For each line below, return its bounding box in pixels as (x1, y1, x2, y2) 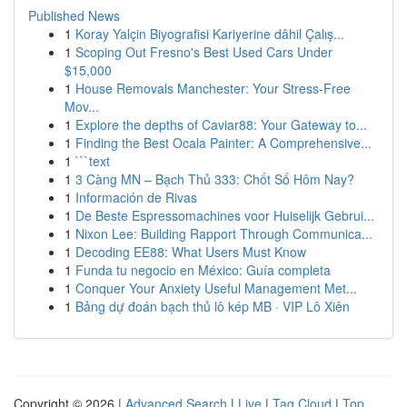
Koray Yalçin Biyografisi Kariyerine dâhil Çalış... (75, 25, 344, 43)
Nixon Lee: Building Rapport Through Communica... (75, 224, 372, 243)
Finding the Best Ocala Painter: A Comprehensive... (75, 134, 372, 152)
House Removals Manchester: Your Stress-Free (75, 79, 351, 97)
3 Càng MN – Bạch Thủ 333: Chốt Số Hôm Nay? (75, 170, 354, 188)
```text (75, 152, 110, 170)
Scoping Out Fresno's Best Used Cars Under (75, 43, 333, 61)
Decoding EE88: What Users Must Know (75, 243, 306, 261)
